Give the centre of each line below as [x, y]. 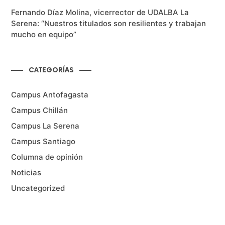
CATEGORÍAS [51, 70]
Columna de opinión [47, 157]
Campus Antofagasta [50, 94]
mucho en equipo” [44, 34]
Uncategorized [38, 188]
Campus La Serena [45, 126]
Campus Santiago [43, 141]
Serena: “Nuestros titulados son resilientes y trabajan [109, 23]
